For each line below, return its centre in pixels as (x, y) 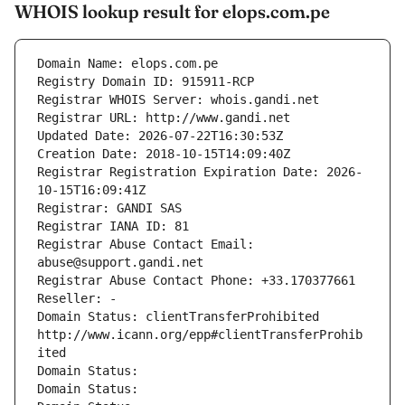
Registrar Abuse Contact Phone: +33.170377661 (196, 281)
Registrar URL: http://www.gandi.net (164, 118)
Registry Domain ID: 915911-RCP (146, 82)
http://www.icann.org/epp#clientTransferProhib (200, 335)
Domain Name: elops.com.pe (127, 64)
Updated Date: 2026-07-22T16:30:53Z (160, 136)
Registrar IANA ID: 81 (113, 226)
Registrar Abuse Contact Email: (146, 245)
